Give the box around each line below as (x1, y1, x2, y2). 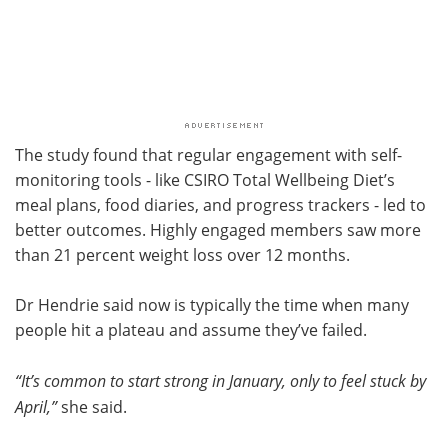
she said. (57, 395, 127, 418)
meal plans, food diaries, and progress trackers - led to (15, 193, 426, 216)
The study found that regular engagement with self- (15, 143, 402, 166)
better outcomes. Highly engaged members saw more (15, 218, 421, 241)
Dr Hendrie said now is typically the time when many (15, 293, 409, 316)
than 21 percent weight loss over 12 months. (15, 243, 350, 266)
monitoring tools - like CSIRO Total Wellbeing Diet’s (15, 168, 395, 191)
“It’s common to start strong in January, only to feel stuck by (15, 369, 426, 391)
